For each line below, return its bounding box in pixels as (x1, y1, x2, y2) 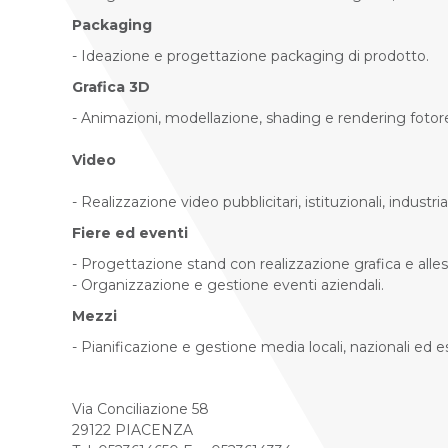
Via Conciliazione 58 (72, 400, 209, 418)
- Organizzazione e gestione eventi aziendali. (72, 276, 384, 294)
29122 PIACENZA (72, 421, 193, 439)
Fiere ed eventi (72, 224, 188, 242)
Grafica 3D (72, 78, 150, 96)
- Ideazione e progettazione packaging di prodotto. (72, 47, 429, 65)
